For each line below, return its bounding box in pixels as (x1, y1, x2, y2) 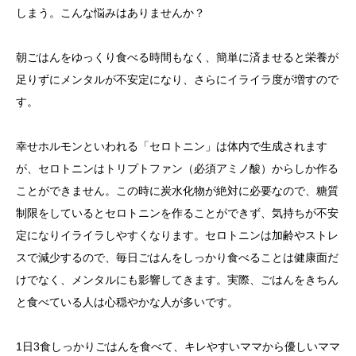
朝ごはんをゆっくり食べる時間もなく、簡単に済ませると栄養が (16, 51, 339, 64)
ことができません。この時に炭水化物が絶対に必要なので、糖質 (16, 184, 339, 197)
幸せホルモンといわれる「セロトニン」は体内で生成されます (16, 140, 327, 153)
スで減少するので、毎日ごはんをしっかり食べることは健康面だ (16, 251, 339, 264)
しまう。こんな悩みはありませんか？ (16, 6, 205, 19)
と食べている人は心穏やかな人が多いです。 (16, 296, 238, 308)
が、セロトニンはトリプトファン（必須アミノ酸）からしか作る (16, 162, 339, 175)
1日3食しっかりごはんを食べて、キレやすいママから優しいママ (16, 340, 340, 353)
